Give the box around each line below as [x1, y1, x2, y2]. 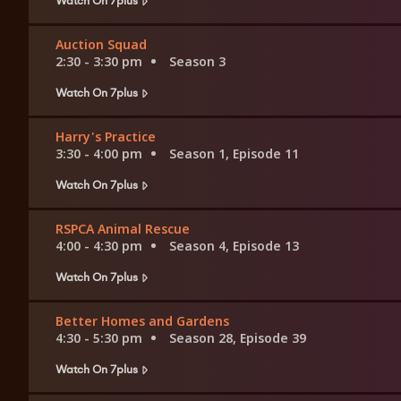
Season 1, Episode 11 [169, 145, 299, 163]
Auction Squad [55, 36, 147, 54]
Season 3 [169, 53, 226, 71]
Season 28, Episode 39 [169, 329, 306, 347]
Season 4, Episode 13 [169, 237, 299, 255]
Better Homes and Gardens [55, 312, 229, 330]
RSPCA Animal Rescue [55, 220, 190, 238]
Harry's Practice [55, 128, 156, 146]
